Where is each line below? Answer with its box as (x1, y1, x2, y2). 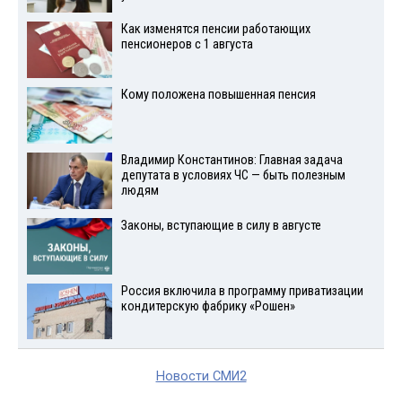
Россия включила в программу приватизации (120, 283, 363, 299)
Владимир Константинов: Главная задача (120, 153, 343, 169)
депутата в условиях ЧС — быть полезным (120, 168, 345, 184)
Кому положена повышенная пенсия (120, 87, 316, 103)
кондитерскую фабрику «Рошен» (120, 298, 295, 314)
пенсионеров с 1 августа (120, 37, 253, 53)
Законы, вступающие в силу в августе (120, 217, 321, 233)
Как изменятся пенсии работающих (120, 22, 310, 38)
